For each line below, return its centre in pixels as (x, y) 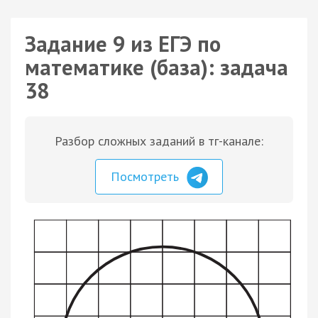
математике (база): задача (157, 67)
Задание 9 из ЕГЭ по (123, 44)
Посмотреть (147, 176)
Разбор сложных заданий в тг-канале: (159, 141)
